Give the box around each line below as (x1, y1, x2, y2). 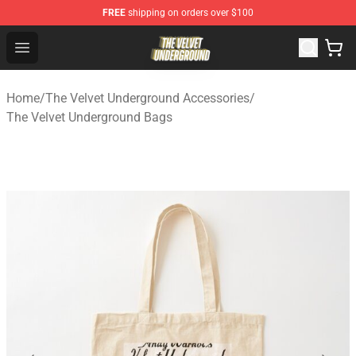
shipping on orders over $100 (126, 7, 253, 18)
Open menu (21, 39, 86, 54)
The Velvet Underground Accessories (45, 91, 250, 106)
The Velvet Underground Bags (6, 110, 172, 125)
